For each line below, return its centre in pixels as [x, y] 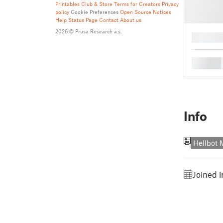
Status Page [83, 20]
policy [62, 12]
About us [131, 20]
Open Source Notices [146, 12]
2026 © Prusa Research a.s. [88, 31]
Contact [109, 20]
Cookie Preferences [95, 12]
